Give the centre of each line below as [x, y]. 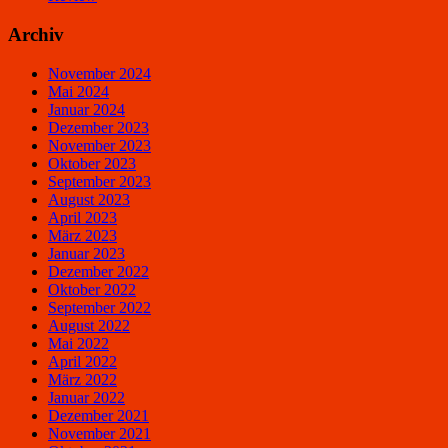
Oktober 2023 [92, 163]
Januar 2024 [86, 109]
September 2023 [99, 181]
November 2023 [99, 145]
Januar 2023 [86, 253]
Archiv [36, 34]
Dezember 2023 [98, 127]
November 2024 [99, 73]
